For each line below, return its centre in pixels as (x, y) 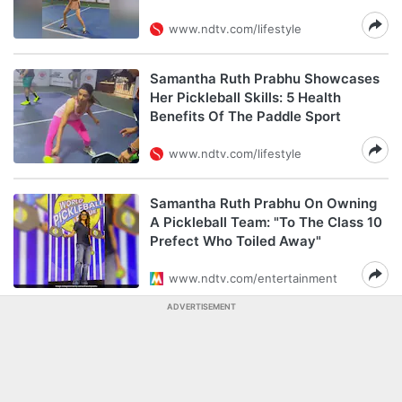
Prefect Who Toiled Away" (236, 241)
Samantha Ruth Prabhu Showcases (265, 79)
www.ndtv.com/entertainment (253, 278)
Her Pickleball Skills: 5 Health (245, 97)
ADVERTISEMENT (201, 306)
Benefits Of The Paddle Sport (245, 116)
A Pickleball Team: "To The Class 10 (266, 222)
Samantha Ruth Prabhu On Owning (263, 203)
